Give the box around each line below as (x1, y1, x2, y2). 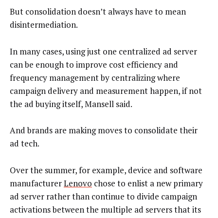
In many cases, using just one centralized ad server (10, 45, 197, 57)
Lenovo (64, 177, 92, 189)
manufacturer (10, 177, 64, 189)
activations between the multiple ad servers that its (10, 203, 201, 215)
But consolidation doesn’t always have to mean (10, 6, 186, 18)
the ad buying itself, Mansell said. (10, 98, 132, 109)
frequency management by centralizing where (10, 72, 180, 83)
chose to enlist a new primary (92, 177, 203, 189)
